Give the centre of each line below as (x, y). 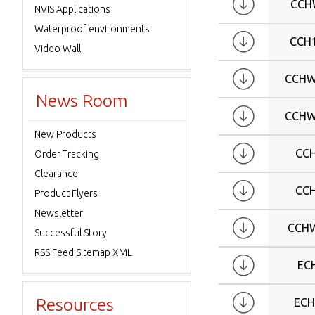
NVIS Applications (72, 9)
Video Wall (58, 49)
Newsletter (59, 213)
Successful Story (71, 233)
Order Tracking (67, 154)
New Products (65, 134)
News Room (82, 101)
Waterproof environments (92, 29)
